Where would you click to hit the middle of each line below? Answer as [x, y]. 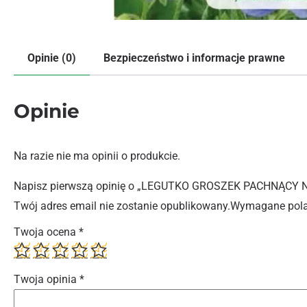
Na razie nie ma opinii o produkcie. [97, 156]
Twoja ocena [46, 232]
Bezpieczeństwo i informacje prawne [194, 58]
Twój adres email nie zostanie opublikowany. [122, 206]
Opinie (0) [52, 58]
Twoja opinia [47, 279]
